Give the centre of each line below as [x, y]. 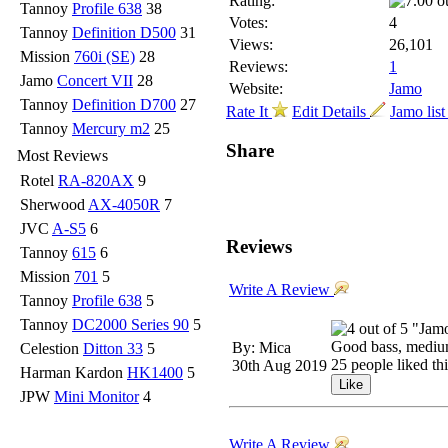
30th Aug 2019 [279, 366]
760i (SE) [104, 56]
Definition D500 [124, 32]
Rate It [249, 112]
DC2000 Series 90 [130, 324]
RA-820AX [96, 180]
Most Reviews [62, 155]
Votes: [248, 23]
